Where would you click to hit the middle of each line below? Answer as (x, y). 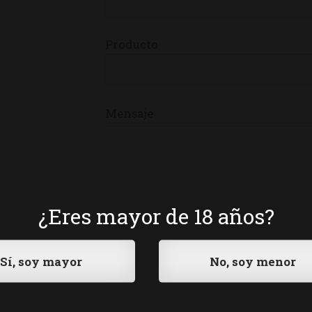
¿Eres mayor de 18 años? (156, 216)
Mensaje (130, 113)
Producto (132, 45)
